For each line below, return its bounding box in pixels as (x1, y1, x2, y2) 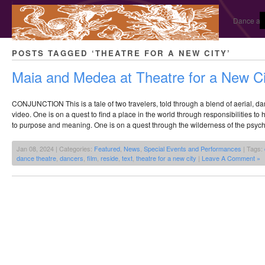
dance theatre (17, 153, 56, 163)
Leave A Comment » (202, 153, 260, 163)
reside (101, 153, 118, 163)
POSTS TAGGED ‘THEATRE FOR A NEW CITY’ (12, 47, 231, 59)
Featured (94, 144, 120, 154)
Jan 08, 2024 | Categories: (17, 144, 94, 154)
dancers (60, 153, 83, 163)
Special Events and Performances (144, 144, 241, 154)
